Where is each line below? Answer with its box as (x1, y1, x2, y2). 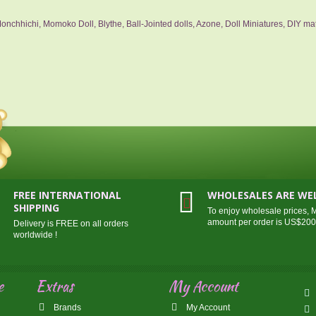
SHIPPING (13, 200, 59, 214)
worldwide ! (13, 229, 57, 240)
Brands (51, 302, 81, 312)
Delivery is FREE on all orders (13, 218, 128, 229)
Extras (35, 275, 73, 296)
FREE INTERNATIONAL (13, 188, 121, 202)
